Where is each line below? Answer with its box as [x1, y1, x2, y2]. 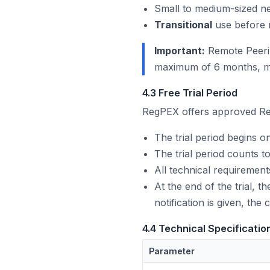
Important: [154, 45, 205, 57]
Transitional [154, 19, 212, 31]
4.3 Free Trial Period [142, 87, 237, 99]
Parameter [149, 246, 195, 257]
